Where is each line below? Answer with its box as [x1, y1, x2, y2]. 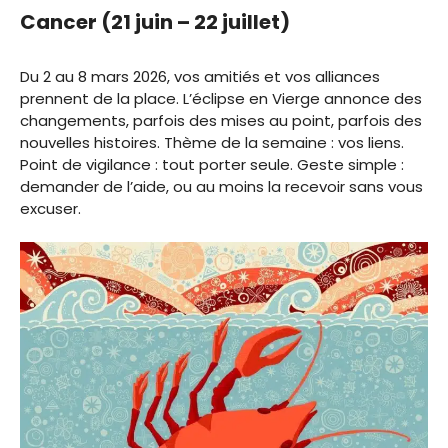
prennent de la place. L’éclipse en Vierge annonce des [20, 87, 422, 109]
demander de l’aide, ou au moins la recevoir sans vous [20, 175, 423, 197]
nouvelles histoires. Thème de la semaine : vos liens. [20, 131, 404, 153]
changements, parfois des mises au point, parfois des [20, 109, 422, 131]
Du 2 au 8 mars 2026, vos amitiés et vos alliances [20, 65, 380, 87]
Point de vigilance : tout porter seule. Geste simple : [20, 153, 404, 175]
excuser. [20, 197, 81, 219]
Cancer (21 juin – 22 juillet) [20, 7, 290, 36]
